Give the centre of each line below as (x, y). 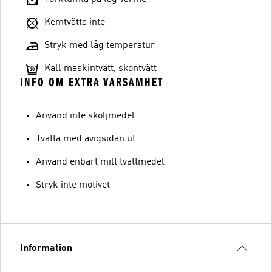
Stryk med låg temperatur (100, 46)
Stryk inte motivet (73, 185)
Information (46, 248)
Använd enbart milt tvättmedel (100, 162)
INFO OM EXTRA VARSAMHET (92, 82)
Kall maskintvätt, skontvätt (100, 69)
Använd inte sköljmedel (85, 116)
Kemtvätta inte (75, 22)
